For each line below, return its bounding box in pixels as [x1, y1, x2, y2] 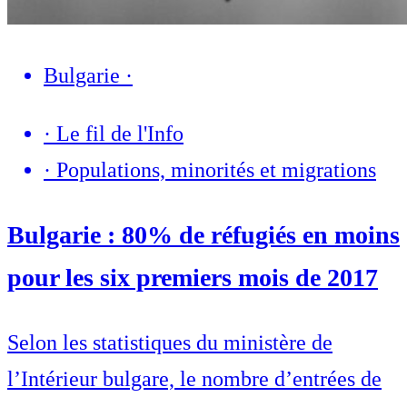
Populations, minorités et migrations [56, 158, 376, 183]
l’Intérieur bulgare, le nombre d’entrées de [7, 367, 382, 392]
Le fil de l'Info [56, 122, 184, 146]
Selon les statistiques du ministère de [7, 331, 333, 355]
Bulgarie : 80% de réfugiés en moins [7, 221, 400, 250]
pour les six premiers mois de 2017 [7, 263, 378, 293]
